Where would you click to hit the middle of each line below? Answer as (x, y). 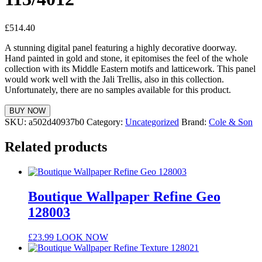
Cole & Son (231, 122)
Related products (56, 146)
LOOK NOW (82, 237)
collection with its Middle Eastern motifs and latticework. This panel (130, 68)
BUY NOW (27, 111)
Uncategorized (152, 122)
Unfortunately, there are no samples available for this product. (118, 89)
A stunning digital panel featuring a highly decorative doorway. (121, 47)
